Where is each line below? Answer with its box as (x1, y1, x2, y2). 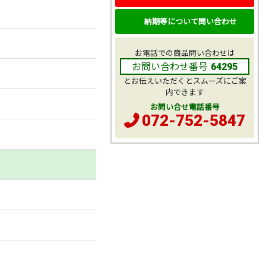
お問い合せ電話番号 (150, 101, 220, 113)
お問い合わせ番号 (132, 59, 208, 74)
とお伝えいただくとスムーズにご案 (123, 75, 246, 87)
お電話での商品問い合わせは (134, 47, 235, 59)
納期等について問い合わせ (144, 15, 237, 27)
